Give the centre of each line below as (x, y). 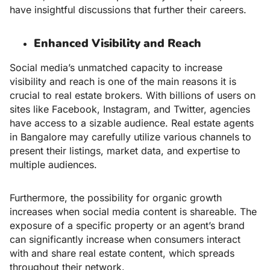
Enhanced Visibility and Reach (118, 44)
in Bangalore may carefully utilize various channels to (130, 137)
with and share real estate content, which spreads (122, 253)
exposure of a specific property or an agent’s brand (127, 226)
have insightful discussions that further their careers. (128, 10)
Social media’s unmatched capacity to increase (116, 68)
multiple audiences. (53, 165)
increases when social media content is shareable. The (133, 212)
